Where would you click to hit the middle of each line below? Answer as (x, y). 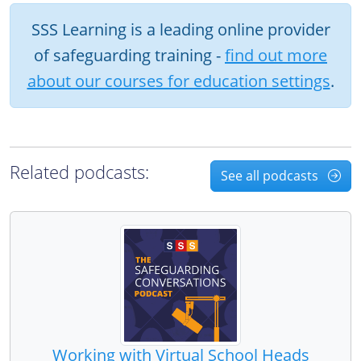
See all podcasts (271, 175)
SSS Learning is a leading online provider (180, 29)
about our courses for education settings (178, 81)
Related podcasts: (79, 172)
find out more (276, 55)
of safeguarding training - (129, 55)
